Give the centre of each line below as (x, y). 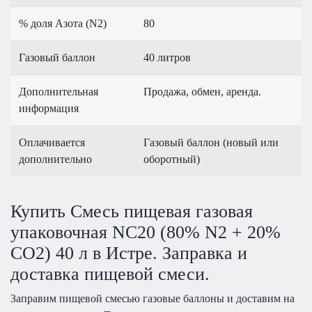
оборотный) (172, 159)
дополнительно (55, 159)
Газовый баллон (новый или (211, 143)
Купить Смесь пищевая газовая (132, 211)
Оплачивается (52, 143)
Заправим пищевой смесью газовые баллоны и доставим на (153, 298)
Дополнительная (58, 92)
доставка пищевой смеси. (110, 274)
